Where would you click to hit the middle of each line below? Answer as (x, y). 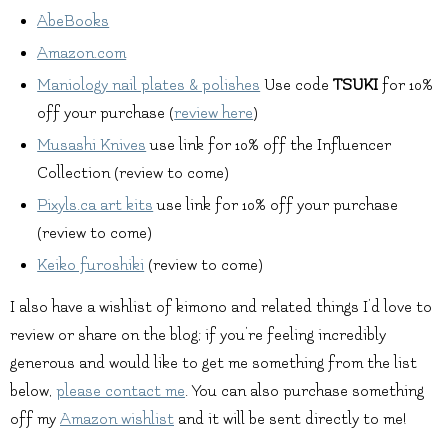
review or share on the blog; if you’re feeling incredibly (198, 335)
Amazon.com (82, 53)
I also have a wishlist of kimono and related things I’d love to (221, 307)
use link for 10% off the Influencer (269, 145)
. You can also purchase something (304, 391)
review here (214, 113)
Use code (297, 85)
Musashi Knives (92, 145)
